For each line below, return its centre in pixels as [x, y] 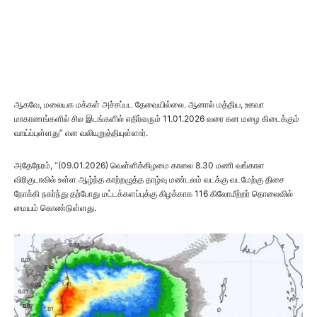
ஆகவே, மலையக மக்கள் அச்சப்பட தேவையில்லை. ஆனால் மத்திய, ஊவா [139, 105]
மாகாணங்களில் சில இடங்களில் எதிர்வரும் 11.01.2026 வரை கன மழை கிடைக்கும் [157, 119]
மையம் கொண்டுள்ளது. [55, 208]
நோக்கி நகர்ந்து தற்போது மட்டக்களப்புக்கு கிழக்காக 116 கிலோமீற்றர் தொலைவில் [154, 194]
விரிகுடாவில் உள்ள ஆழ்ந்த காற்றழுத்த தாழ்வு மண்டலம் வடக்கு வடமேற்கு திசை [149, 180]
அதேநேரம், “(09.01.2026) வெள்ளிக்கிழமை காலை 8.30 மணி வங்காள [139, 166]
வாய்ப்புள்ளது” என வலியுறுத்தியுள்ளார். [81, 133]
